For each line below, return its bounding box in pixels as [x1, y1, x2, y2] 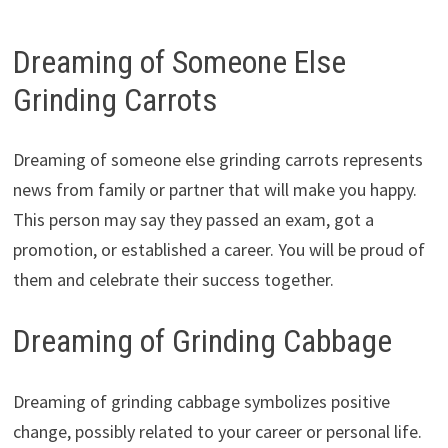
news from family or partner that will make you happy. [12, 178, 417, 202]
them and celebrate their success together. [12, 268, 334, 292]
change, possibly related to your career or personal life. [12, 419, 422, 443]
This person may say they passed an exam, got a [12, 208, 374, 232]
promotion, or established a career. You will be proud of [12, 238, 425, 262]
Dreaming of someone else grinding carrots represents [12, 148, 423, 172]
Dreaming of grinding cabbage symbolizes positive [12, 389, 390, 413]
